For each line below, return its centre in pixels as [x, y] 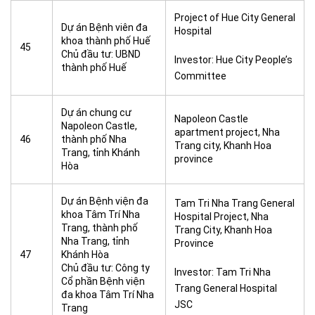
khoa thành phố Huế [106, 41]
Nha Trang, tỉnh [95, 241]
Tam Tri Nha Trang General [234, 203]
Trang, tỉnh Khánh [101, 153]
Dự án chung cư [96, 112]
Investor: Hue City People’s [233, 60]
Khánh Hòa [85, 255]
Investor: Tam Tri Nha [223, 272]
